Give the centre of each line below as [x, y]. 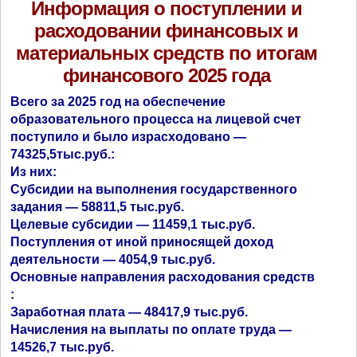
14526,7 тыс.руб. [63, 347]
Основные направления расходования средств [163, 277]
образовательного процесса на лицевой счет [156, 120]
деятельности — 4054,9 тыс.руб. [113, 260]
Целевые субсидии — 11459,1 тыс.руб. [133, 225]
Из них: [34, 172]
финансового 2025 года [166, 76]
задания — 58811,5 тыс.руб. [98, 207]
